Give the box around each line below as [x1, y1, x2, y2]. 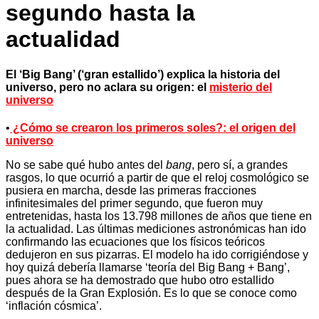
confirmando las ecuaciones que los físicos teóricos [6, 236, 265, 249]
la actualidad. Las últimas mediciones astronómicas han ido [6, 223, 306, 236]
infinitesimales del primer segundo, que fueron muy [6, 197, 263, 210]
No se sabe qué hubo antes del [6, 159, 166, 172]
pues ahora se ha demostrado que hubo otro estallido [6, 274, 274, 287]
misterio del [209, 80, 272, 93]
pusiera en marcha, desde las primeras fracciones [6, 184, 256, 197]
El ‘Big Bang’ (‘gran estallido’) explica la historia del [6, 68, 280, 80]
